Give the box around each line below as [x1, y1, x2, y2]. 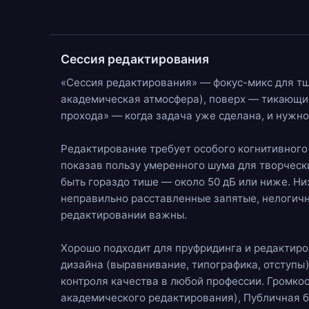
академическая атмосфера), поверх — [61, 92, 261, 106]
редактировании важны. [61, 208, 187, 221]
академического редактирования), [61, 291, 243, 304]
